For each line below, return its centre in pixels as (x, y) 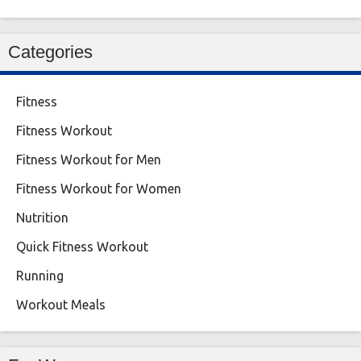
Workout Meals (61, 305)
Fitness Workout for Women (99, 189)
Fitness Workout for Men (89, 160)
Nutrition (42, 218)
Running (40, 276)
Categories (50, 52)
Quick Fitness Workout (82, 247)
